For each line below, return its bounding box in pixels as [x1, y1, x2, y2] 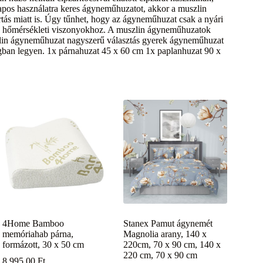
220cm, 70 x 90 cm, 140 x [123, 239, 221, 249]
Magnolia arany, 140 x [123, 228, 207, 239]
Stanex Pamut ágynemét [123, 218, 213, 228]
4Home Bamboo [2, 218, 65, 228]
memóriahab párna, [2, 228, 74, 239]
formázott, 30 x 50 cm [2, 239, 85, 249]
